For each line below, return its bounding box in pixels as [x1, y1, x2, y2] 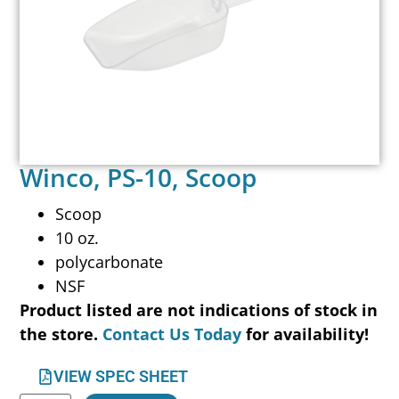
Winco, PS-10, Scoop [20, 160, 257, 195]
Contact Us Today [102, 323, 242, 346]
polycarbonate [55, 251, 164, 273]
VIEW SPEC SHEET [53, 366, 189, 386]
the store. [20, 323, 103, 346]
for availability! [246, 323, 370, 346]
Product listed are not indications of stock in [20, 299, 379, 322]
